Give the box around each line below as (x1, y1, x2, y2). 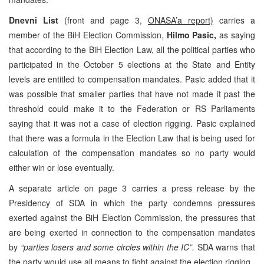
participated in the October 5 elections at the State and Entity (9, 58, 255, 70)
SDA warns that (197, 240, 256, 253)
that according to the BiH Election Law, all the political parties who (9, 43, 255, 55)
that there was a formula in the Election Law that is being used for (9, 131, 255, 144)
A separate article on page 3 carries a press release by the (9, 181, 255, 194)
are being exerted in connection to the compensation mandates (9, 226, 255, 238)
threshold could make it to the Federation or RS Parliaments (9, 102, 255, 114)
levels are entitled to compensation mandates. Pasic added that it (9, 72, 255, 85)
